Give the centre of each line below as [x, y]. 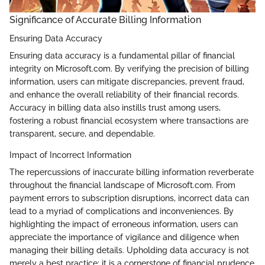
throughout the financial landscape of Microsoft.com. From [122, 185]
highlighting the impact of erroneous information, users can [124, 224]
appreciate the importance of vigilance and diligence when [124, 237]
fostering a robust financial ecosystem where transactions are [129, 121]
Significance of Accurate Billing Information [105, 20]
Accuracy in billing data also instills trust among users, [115, 108]
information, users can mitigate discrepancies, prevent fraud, [127, 82]
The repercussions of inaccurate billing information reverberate [132, 172]
